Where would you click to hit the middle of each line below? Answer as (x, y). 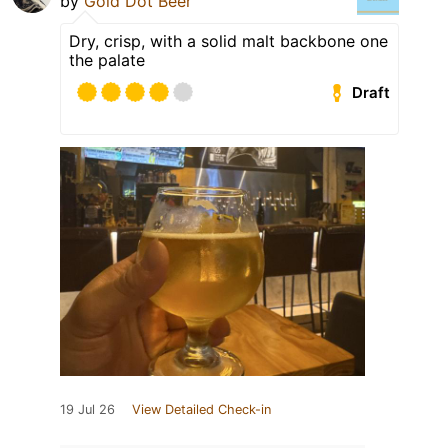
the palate (107, 60)
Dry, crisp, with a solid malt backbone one (228, 41)
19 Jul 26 (87, 410)
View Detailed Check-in (201, 410)
